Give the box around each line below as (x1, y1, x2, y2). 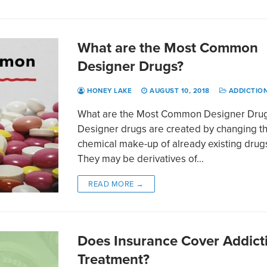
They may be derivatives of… (77, 151, 204, 166)
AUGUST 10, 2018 (150, 85, 210, 95)
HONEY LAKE (85, 85, 132, 95)
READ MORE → (88, 178, 144, 189)
